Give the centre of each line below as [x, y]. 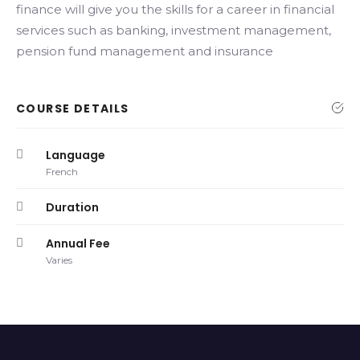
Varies [59, 260]
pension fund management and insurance [145, 51]
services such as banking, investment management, [174, 31]
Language [76, 155]
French [62, 172]
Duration [72, 208]
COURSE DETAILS [73, 109]
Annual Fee [78, 244]
